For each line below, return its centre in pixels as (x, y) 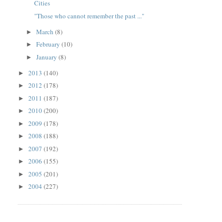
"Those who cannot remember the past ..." (89, 16)
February (49, 44)
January (48, 57)
